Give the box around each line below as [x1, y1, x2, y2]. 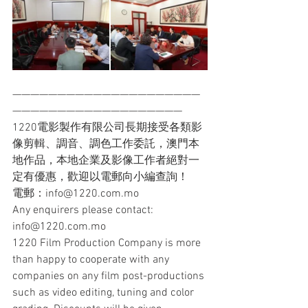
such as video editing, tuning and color [12, 286, 197, 300]
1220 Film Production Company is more [12, 236, 203, 251]
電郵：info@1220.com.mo [12, 187, 139, 201]
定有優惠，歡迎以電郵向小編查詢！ [12, 170, 188, 185]
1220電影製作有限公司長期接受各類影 [12, 121, 202, 135]
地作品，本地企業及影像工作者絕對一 [12, 154, 199, 168]
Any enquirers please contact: [12, 203, 156, 218]
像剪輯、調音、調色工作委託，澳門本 [12, 137, 199, 152]
